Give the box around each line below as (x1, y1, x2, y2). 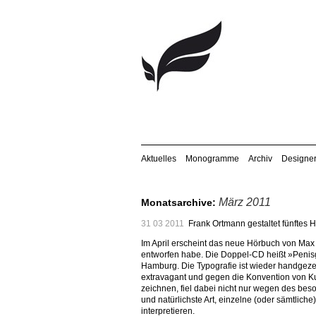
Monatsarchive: (141, 197, 219, 208)
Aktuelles (141, 154, 176, 164)
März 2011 (219, 196, 271, 208)
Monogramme (186, 154, 239, 164)
